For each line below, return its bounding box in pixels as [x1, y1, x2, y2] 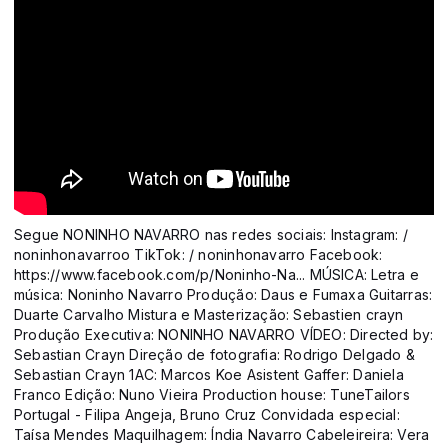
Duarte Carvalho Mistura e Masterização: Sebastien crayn [14, 306, 404, 324]
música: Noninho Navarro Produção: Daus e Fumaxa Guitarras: [14, 286, 433, 304]
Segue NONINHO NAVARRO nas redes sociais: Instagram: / [14, 226, 409, 244]
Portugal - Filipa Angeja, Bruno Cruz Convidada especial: [14, 406, 400, 424]
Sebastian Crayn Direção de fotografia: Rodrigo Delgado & [14, 346, 415, 364]
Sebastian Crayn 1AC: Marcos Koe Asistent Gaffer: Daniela [14, 366, 404, 384]
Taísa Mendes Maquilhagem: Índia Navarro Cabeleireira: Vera [14, 426, 430, 444]
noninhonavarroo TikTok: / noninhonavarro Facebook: [14, 246, 383, 264]
